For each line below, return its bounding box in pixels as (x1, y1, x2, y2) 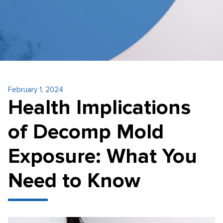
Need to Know (8, 168, 140, 193)
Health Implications (8, 95, 191, 120)
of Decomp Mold (8, 119, 164, 144)
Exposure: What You (8, 144, 197, 169)
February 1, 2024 (8, 86, 63, 94)
